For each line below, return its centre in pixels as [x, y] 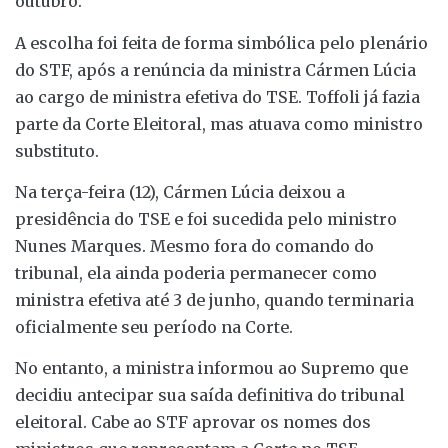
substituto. [57, 150]
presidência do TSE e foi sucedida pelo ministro [206, 218]
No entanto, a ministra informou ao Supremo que [211, 368]
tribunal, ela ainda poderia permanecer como [196, 272]
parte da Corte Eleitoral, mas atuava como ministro [219, 123]
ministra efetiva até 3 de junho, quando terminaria [214, 299]
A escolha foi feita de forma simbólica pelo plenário [221, 42]
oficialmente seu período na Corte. [154, 326]
